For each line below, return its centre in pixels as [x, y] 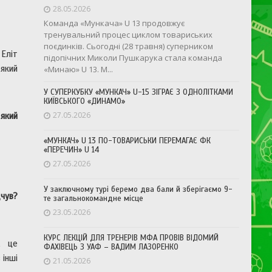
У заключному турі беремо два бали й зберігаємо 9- [138, 189]
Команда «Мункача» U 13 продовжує [114, 23]
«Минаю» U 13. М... [79, 69]
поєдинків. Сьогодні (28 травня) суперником [129, 46]
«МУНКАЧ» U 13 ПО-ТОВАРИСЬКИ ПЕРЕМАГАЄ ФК [127, 141]
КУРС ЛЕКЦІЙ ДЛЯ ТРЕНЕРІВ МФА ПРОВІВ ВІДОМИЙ [131, 238]
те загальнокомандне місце [94, 198]
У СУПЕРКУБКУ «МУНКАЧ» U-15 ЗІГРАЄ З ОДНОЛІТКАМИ [139, 92]
